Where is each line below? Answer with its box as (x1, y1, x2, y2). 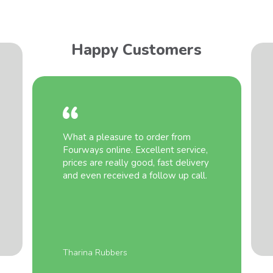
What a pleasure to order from (62, 130, 191, 143)
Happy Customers (71, 39, 202, 60)
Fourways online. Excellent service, (62, 143, 208, 156)
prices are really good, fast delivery (62, 156, 209, 169)
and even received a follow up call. (62, 169, 207, 182)
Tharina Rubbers (62, 246, 127, 258)
